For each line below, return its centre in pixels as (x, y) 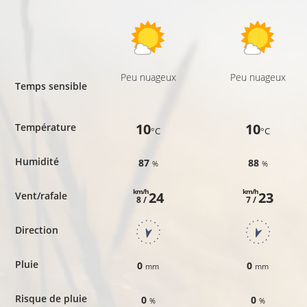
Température (45, 127)
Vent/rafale (41, 195)
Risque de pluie (51, 298)
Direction (36, 230)
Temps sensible (51, 86)
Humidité (37, 161)
